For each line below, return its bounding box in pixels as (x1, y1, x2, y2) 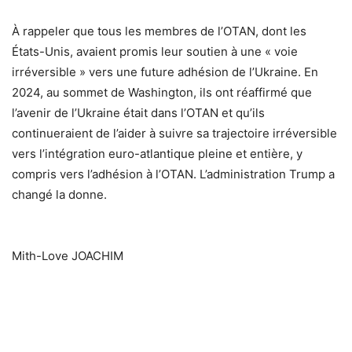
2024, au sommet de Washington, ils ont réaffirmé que (12, 84, 312, 100)
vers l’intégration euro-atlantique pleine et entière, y (12, 145, 302, 161)
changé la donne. (12, 186, 107, 202)
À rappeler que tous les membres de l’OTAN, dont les (12, 23, 306, 38)
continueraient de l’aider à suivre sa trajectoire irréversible (12, 125, 337, 141)
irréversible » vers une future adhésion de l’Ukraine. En (12, 64, 318, 79)
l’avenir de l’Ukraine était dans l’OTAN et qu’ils (12, 104, 265, 120)
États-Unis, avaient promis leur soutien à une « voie (12, 43, 298, 59)
